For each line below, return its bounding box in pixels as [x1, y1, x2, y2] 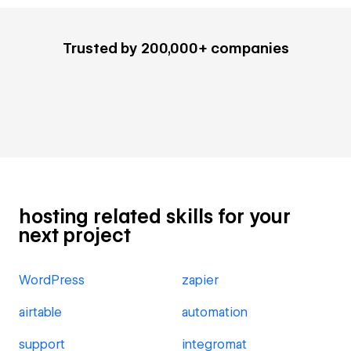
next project [19, 224, 131, 247]
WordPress [19, 273, 85, 288]
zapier [182, 273, 219, 288]
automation [182, 305, 248, 320]
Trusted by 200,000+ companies [62, 40, 289, 56]
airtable [19, 305, 62, 320]
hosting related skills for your [19, 205, 291, 228]
